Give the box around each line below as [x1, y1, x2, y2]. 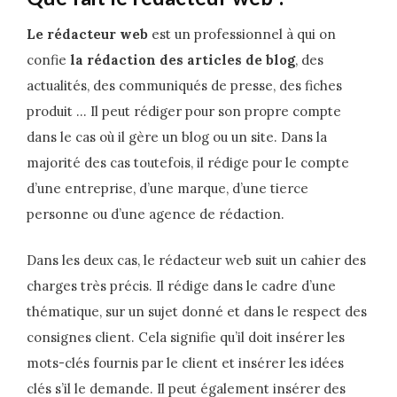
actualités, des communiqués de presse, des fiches [27, 77, 342, 95]
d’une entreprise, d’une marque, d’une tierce [27, 180, 308, 198]
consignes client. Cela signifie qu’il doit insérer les [27, 328, 345, 346]
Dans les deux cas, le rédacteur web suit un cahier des [27, 251, 366, 269]
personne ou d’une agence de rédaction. [27, 206, 284, 223]
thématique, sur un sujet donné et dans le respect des [27, 302, 367, 320]
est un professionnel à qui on [148, 26, 336, 43]
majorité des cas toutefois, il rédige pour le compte [27, 154, 349, 172]
